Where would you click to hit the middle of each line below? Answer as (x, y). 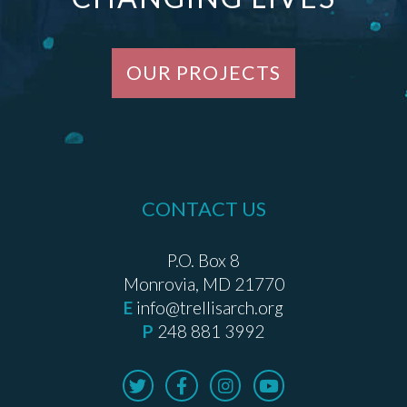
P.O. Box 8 (203, 261)
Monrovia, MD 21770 (203, 284)
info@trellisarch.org (208, 308)
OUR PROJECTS (203, 73)
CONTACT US (203, 209)
